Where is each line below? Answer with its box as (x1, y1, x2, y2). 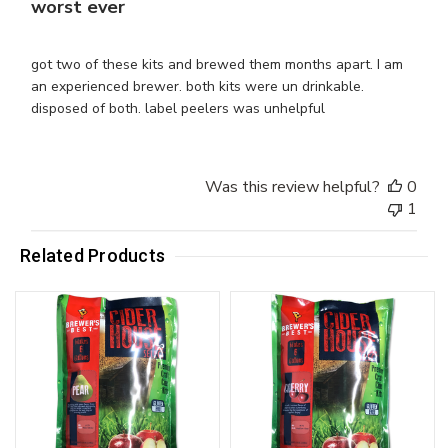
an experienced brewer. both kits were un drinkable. (31, 77, 365, 97)
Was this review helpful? (204, 176, 380, 199)
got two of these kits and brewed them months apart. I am (31, 55, 404, 75)
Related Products (20, 245, 166, 267)
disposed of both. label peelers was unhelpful (31, 99, 326, 119)
